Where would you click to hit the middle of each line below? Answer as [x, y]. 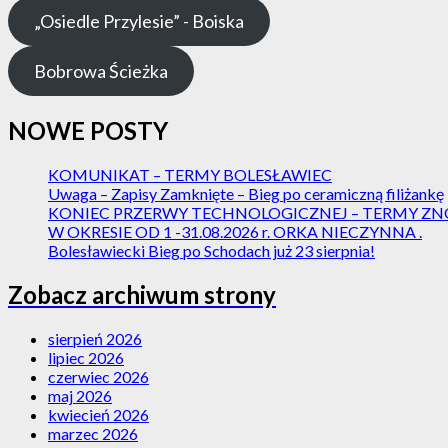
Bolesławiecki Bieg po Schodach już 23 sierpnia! [211, 250]
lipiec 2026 [86, 357]
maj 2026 [80, 395]
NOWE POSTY [88, 130]
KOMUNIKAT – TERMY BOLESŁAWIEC [190, 174]
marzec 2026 [93, 433]
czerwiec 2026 [98, 376]
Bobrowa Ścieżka [100, 70]
